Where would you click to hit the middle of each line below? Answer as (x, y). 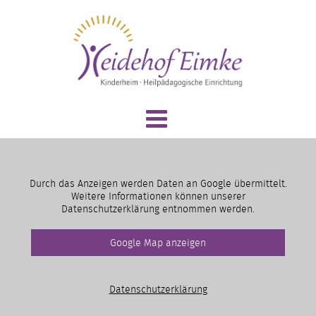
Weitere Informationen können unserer (158, 196)
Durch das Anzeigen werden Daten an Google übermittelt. (158, 183)
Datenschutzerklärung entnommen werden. (158, 208)
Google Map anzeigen (158, 242)
